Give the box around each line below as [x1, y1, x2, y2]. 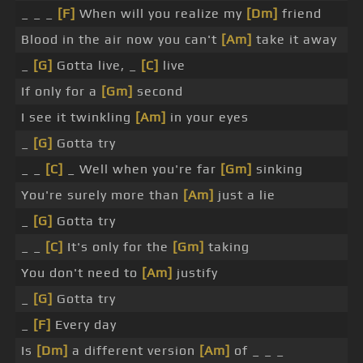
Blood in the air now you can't [21, 32, 221, 48]
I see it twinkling [21, 109, 135, 126]
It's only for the [63, 239, 173, 255]
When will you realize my [75, 6, 246, 22]
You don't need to [21, 265, 142, 281]
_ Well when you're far [63, 161, 220, 177]
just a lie [214, 187, 275, 203]
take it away [252, 32, 337, 48]
